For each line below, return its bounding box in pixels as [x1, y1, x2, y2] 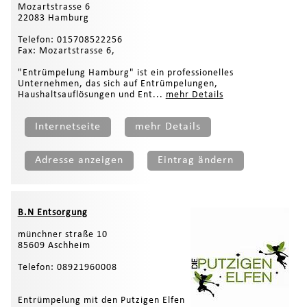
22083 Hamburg [17, 12, 89, 23]
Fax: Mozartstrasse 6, [17, 45, 115, 56]
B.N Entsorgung [17, 207, 88, 218]
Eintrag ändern [157, 154, 234, 166]
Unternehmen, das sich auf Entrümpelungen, [17, 78, 218, 89]
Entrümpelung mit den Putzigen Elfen [17, 295, 185, 306]
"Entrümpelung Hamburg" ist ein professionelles [17, 67, 234, 78]
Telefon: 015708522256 [17, 34, 123, 45]
